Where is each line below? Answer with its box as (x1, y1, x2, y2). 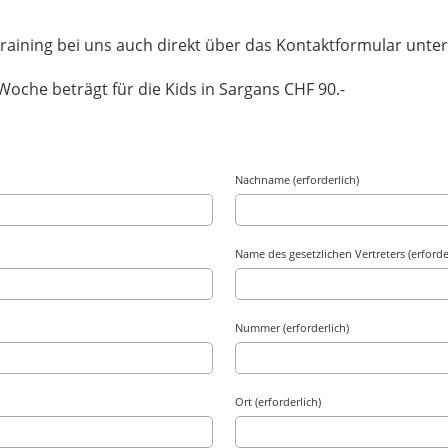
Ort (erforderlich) (234, 394, 321, 409)
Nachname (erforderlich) (234, 172, 359, 187)
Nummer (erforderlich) (234, 320, 349, 335)
